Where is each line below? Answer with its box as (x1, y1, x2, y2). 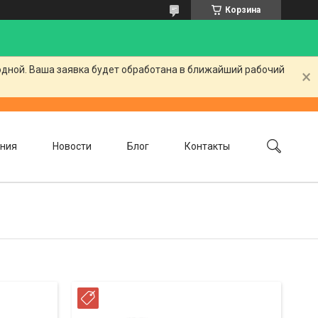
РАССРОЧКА (99, 294, 158, 305)
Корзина (225, 5, 261, 15)
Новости (53, 140, 92, 152)
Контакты (185, 140, 230, 152)
